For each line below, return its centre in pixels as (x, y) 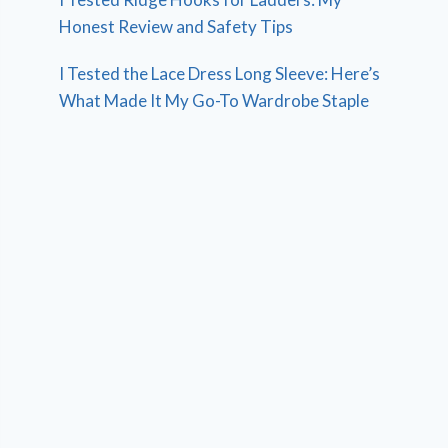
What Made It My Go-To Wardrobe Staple (214, 101)
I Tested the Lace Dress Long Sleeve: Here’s (220, 74)
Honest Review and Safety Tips (176, 27)
